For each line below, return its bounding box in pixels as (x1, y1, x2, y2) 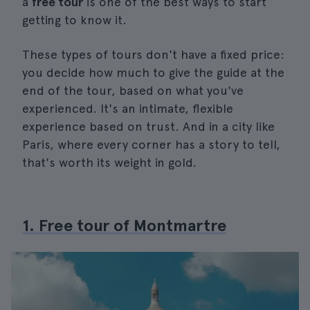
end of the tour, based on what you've (22, 83, 244, 98)
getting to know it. (22, 12, 127, 27)
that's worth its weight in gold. (22, 155, 197, 170)
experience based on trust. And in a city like (22, 119, 275, 134)
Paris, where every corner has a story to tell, (22, 137, 280, 152)
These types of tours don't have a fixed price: (22, 47, 284, 62)
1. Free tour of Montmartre (22, 215, 226, 235)
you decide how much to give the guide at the (22, 65, 284, 80)
